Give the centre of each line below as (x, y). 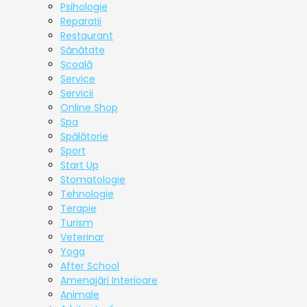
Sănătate (83, 50)
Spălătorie (84, 137)
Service (78, 79)
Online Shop (89, 108)
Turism (77, 223)
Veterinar (82, 237)
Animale (80, 295)
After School (90, 266)
